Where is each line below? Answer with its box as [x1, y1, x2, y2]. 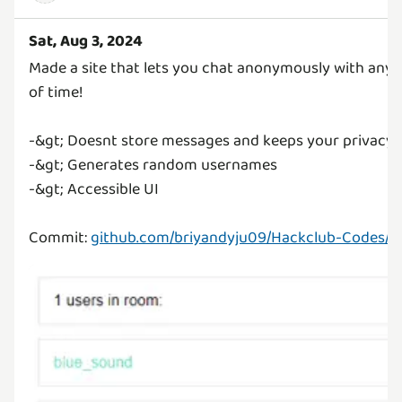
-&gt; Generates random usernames [29, 153, 277, 179]
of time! [29, 80, 83, 106]
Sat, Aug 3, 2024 [29, 29, 143, 55]
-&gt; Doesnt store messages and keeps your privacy [29, 128, 394, 154]
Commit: [29, 225, 91, 251]
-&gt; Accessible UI [29, 177, 159, 203]
